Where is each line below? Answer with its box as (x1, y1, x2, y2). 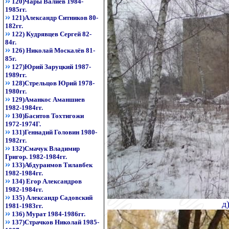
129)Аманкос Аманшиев (12, 96, 85, 103)
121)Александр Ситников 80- (12, 14, 98, 21)
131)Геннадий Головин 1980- (12, 128, 97, 136)
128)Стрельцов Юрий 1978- (12, 79, 95, 87)
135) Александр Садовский (12, 194, 93, 201)
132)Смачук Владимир (12, 145, 80, 152)
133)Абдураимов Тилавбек (12, 161, 93, 169)
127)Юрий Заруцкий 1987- (12, 63, 91, 71)
